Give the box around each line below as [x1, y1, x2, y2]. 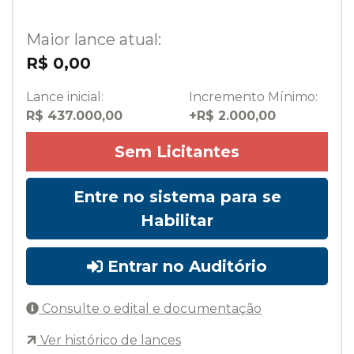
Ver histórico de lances [37, 333, 181, 348]
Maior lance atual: [26, 30, 161, 50]
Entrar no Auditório [103, 257, 267, 277]
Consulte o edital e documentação [39, 301, 262, 317]
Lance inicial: [26, 89, 104, 105]
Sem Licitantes [115, 142, 239, 162]
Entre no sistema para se [73, 187, 281, 207]
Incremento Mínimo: [189, 89, 318, 105]
